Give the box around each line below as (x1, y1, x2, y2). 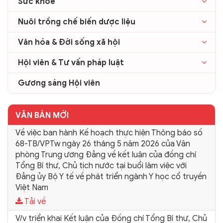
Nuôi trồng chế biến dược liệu (18, 16, 135, 27)
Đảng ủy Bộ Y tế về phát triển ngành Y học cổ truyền (15, 171, 207, 182)
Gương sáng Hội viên (18, 78, 100, 88)
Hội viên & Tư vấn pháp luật (18, 57, 124, 68)
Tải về (23, 196, 46, 207)
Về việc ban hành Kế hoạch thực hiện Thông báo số (15, 127, 203, 138)
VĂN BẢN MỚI (15, 110, 69, 120)
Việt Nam (15, 182, 48, 193)
